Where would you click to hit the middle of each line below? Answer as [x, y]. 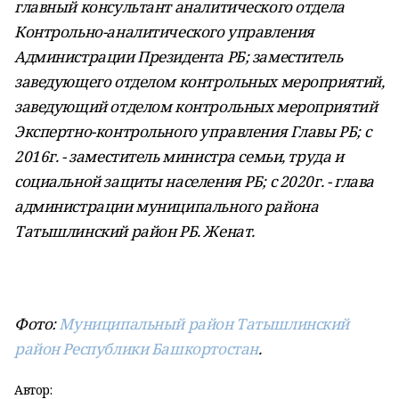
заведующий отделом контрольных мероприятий [196, 106]
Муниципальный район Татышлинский [204, 324]
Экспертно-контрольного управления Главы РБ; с [193, 131]
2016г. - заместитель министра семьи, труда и [179, 156]
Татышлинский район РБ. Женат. [134, 231]
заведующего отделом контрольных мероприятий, [199, 81]
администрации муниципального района [167, 206]
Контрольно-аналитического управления [164, 32]
